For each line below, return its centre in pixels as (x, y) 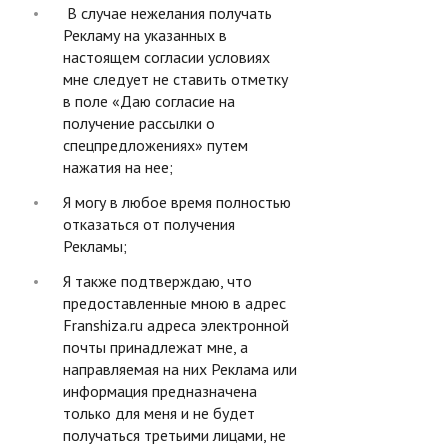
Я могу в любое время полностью (177, 202)
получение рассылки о (139, 123)
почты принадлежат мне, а (155, 347)
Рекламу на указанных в (145, 35)
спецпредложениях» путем (155, 145)
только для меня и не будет (159, 413)
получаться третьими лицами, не (174, 435)
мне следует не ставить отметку (175, 79)
